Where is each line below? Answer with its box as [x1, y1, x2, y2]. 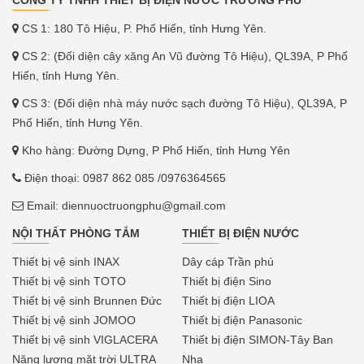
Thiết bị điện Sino [182, 274, 271, 288]
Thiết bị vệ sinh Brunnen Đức [12, 293, 162, 307]
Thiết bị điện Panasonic [182, 313, 302, 327]
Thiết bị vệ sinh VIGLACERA [12, 332, 158, 346]
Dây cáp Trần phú [182, 254, 274, 268]
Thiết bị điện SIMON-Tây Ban [182, 332, 333, 346]
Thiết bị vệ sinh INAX [12, 254, 119, 268]
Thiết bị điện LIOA [182, 293, 275, 307]
